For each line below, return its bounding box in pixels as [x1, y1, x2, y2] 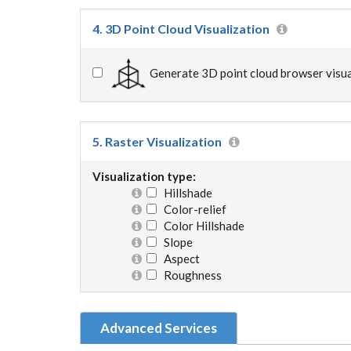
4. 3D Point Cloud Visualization [92, 21, 270, 36]
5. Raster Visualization [92, 134, 222, 149]
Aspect [157, 251, 200, 266]
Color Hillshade [157, 219, 244, 233]
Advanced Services [100, 320, 217, 336]
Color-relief [157, 202, 226, 216]
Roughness [157, 268, 222, 282]
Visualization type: [92, 169, 196, 183]
